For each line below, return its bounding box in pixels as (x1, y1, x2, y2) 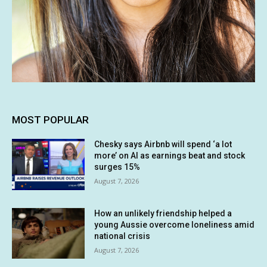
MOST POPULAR (12, 114, 89, 126)
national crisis (94, 231, 151, 241)
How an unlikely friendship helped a (94, 208, 232, 218)
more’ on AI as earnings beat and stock (94, 151, 246, 161)
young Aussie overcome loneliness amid (94, 219, 255, 229)
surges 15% (94, 162, 141, 172)
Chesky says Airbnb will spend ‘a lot (94, 139, 232, 150)
